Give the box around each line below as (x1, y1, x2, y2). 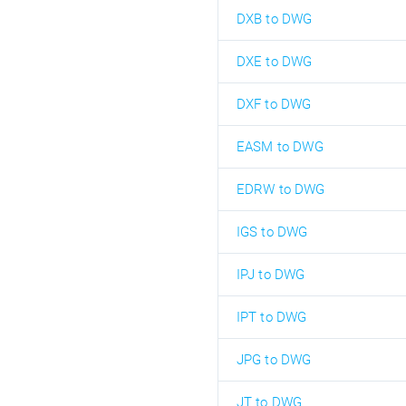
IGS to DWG (236, 224, 308, 240)
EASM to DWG (236, 139, 324, 155)
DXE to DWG (236, 53, 313, 70)
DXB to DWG (236, 11, 313, 27)
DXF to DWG (236, 96, 312, 112)
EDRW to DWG (236, 181, 325, 198)
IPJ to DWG (236, 266, 305, 283)
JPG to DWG (236, 352, 312, 368)
